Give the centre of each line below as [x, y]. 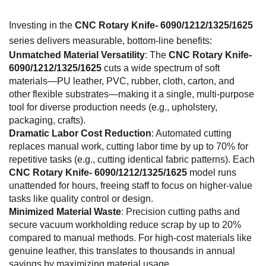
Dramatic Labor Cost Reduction [80, 133]
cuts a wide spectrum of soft [161, 68]
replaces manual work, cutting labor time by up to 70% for [129, 146]
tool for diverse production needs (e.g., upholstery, [113, 107]
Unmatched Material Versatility [77, 55]
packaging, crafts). [47, 120]
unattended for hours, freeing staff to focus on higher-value [131, 185]
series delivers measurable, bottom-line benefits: [110, 40]
